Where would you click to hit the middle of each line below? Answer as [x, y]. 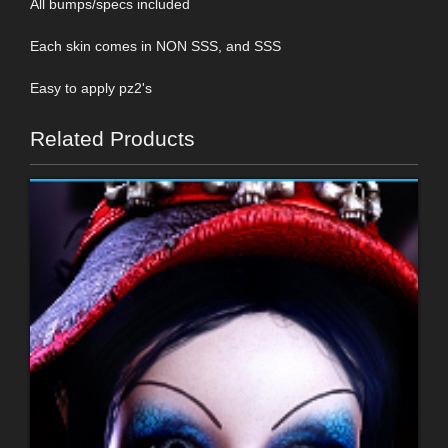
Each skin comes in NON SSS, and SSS [155, 45]
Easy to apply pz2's [91, 87]
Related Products [112, 138]
